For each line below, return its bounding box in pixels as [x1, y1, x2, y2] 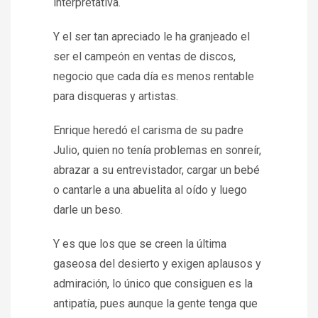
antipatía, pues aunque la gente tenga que [53, 297, 258, 310]
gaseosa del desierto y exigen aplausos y [53, 257, 261, 270]
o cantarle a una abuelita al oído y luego [53, 183, 247, 197]
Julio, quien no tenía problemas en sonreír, [53, 143, 261, 157]
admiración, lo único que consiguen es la [53, 277, 253, 290]
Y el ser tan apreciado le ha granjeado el [53, 30, 250, 43]
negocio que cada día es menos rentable [53, 70, 254, 83]
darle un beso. [53, 203, 123, 216]
